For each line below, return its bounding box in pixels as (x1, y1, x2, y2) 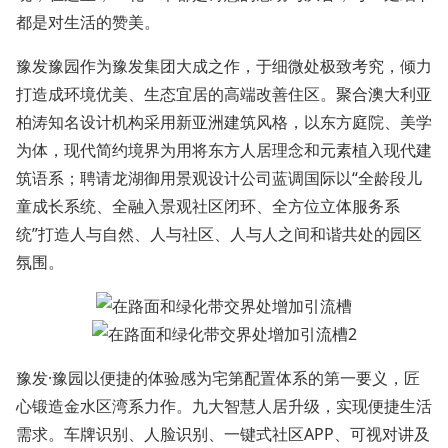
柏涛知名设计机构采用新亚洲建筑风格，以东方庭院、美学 (16, 111, 432, 133)
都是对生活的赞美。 (16, 11, 160, 33)
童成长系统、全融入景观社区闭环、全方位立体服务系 (16, 195, 400, 217)
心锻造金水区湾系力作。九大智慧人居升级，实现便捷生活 (16, 395, 432, 417)
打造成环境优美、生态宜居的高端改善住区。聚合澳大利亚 (16, 83, 432, 105)
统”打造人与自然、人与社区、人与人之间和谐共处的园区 (16, 223, 422, 245)
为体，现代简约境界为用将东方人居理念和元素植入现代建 (16, 139, 432, 161)
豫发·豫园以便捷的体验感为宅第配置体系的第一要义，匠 (16, 367, 420, 389)
